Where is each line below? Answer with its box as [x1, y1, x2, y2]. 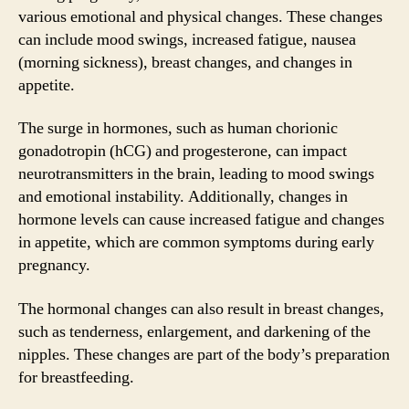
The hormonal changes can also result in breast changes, [18, 298, 384, 320]
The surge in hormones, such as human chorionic [18, 118, 338, 139]
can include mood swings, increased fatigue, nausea [18, 28, 356, 50]
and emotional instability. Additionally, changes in [18, 186, 348, 207]
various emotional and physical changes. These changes [18, 5, 383, 27]
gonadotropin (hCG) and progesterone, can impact [18, 141, 347, 162]
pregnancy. [18, 255, 90, 276]
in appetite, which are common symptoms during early [18, 232, 374, 253]
